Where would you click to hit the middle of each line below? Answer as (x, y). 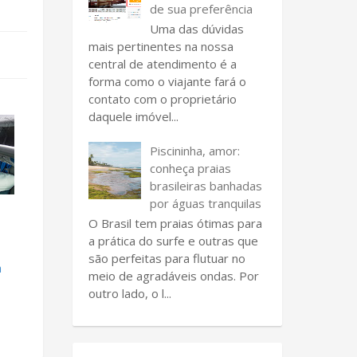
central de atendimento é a (163, 63)
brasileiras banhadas (206, 185)
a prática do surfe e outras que (173, 240)
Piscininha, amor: (195, 150)
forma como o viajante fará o (167, 81)
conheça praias (190, 168)
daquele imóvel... (133, 116)
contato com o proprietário (163, 98)
